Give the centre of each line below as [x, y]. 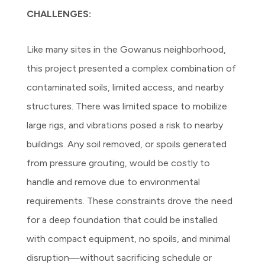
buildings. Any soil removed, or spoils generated [127, 144]
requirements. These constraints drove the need [130, 201]
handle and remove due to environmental [114, 182]
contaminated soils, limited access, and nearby [125, 87]
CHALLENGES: [59, 14]
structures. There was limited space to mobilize [127, 106]
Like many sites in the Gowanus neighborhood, [127, 49]
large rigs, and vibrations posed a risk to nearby [125, 125]
